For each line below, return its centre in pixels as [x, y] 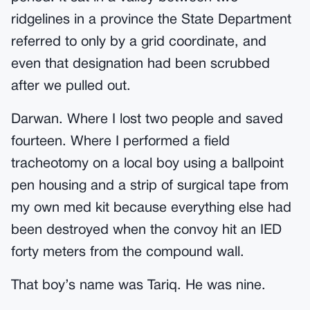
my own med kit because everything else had [151, 208]
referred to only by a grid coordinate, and [139, 42]
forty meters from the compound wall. [128, 253]
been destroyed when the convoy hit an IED [146, 230]
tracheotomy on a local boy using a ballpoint [147, 164]
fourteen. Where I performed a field [120, 142]
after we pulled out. [71, 86]
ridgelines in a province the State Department [151, 20]
